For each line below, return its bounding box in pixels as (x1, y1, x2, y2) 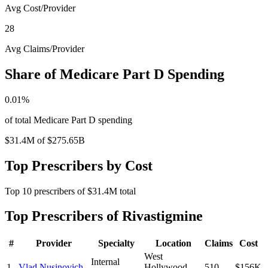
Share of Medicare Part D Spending (5, 66, 224, 82)
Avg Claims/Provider (5, 43, 84, 54)
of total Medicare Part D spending (5, 114, 132, 125)
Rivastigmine (122, 208, 203, 224)
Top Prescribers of (5, 208, 122, 224)
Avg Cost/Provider (5, 2, 75, 13)
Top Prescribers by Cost (5, 157, 153, 173)
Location (155, 238, 191, 249)
